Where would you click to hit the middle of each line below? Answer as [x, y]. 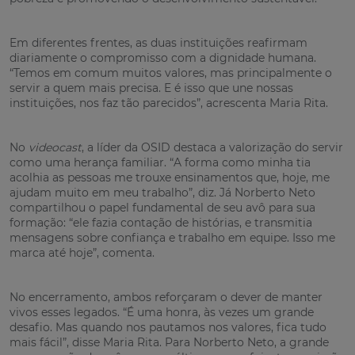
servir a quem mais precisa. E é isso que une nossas [151, 88]
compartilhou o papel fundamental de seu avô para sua [162, 207]
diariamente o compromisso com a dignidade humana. [163, 57]
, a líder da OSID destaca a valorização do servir [212, 147]
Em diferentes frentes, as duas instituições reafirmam [158, 42]
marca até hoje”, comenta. [82, 252]
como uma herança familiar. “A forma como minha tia [160, 162]
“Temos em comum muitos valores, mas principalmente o [171, 73]
